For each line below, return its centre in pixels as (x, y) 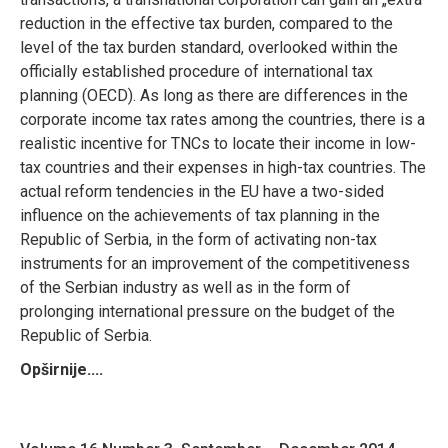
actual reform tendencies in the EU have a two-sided (202, 191)
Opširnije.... (61, 369)
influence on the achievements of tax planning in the (200, 215)
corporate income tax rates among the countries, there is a (222, 119)
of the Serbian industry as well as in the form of (185, 287)
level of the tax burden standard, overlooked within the (209, 47)
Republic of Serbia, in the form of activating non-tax (198, 239)
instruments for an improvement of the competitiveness (215, 263)
